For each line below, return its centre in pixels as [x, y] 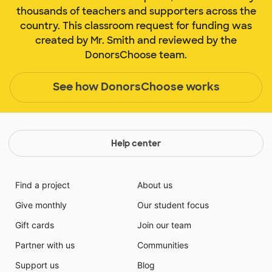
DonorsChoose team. [136, 55]
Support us [37, 265]
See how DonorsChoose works [136, 87]
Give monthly [41, 205]
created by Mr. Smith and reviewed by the [136, 40]
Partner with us [45, 245]
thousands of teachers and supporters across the [136, 11]
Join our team [164, 225]
